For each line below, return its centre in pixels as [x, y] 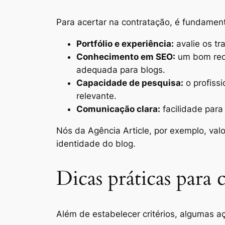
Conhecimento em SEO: [126, 57]
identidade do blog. [96, 143]
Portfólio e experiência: [125, 44]
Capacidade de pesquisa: [130, 83]
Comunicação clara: [118, 109]
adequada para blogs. [121, 70]
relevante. [96, 96]
